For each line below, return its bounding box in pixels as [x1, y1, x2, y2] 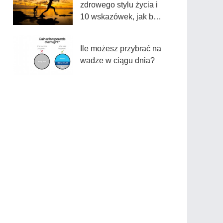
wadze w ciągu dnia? [80, 56, 155, 65]
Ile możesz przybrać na [80, 44, 161, 53]
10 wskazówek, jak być [80, 12, 161, 21]
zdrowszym [80, 24, 120, 33]
